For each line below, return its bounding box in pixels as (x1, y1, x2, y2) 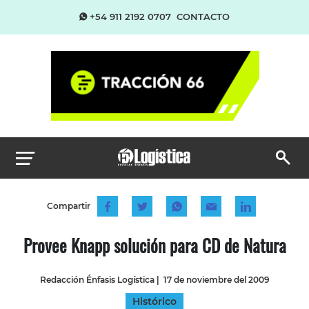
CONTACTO (177, 11, 230, 22)
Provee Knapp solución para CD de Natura (23, 232, 286, 258)
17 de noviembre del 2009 (163, 274, 270, 285)
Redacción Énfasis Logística (39, 274, 154, 285)
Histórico (132, 295, 177, 308)
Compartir (46, 200, 90, 211)
